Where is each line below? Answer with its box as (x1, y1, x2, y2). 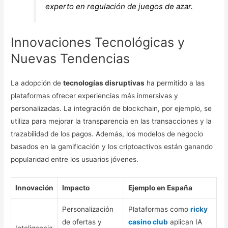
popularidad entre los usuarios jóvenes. (11, 155, 139, 163)
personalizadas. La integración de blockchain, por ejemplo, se (11, 104, 212, 112)
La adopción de (11, 78, 64, 87)
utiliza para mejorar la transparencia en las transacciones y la (11, 117, 212, 125)
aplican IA (168, 217, 203, 226)
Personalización (62, 205, 114, 213)
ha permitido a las (145, 78, 205, 87)
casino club (128, 217, 168, 226)
